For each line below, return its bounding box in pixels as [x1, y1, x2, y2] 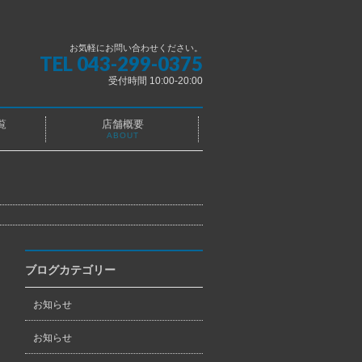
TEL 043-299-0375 [40, 52, 203, 75]
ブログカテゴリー [25, 263, 116, 276]
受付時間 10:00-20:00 [108, 75, 203, 86]
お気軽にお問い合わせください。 [69, 43, 203, 53]
